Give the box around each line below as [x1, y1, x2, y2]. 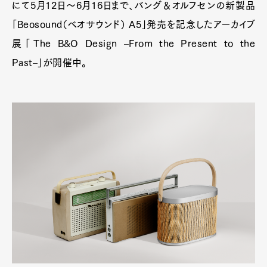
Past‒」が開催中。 [12, 58, 87, 67]
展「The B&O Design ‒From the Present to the [12, 39, 255, 48]
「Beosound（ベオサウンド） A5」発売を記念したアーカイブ [12, 20, 255, 29]
